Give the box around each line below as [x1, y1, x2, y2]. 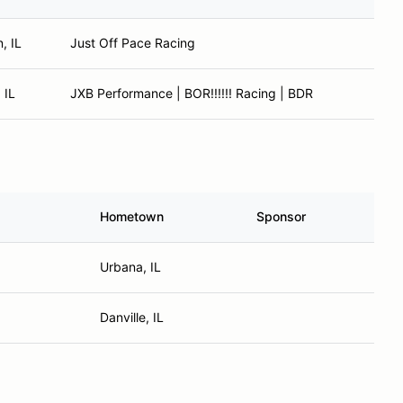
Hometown [100, 209, 164, 224]
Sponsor [256, 209, 306, 224]
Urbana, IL [100, 259, 161, 274]
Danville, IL [100, 309, 164, 325]
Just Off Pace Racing [70, 35, 195, 50]
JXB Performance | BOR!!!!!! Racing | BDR [70, 85, 313, 101]
